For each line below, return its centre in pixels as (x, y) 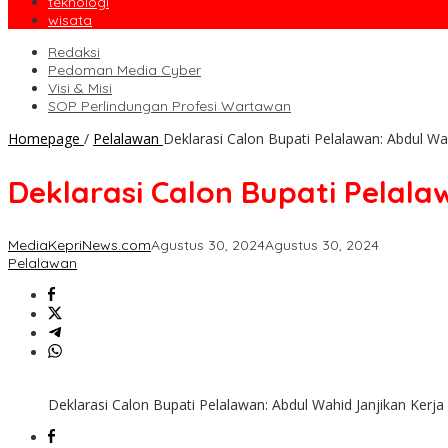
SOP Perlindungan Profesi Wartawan (169, 106)
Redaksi (74, 52)
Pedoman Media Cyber (124, 70)
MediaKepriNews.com (79, 245)
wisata (70, 20)
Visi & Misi (80, 88)
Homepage (44, 139)
